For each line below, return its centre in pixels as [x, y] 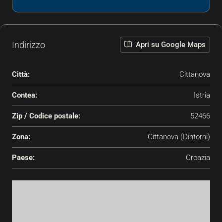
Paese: [23, 158]
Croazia [198, 158]
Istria [202, 95]
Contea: [25, 95]
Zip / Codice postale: [46, 116]
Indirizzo [28, 45]
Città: [21, 75]
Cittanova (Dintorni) [179, 137]
